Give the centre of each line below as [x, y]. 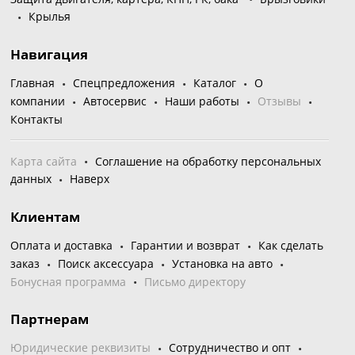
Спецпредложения [124, 83]
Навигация [50, 55]
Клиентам [46, 217]
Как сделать [291, 246]
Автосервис [115, 101]
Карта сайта [44, 161]
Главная [33, 83]
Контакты [37, 119]
